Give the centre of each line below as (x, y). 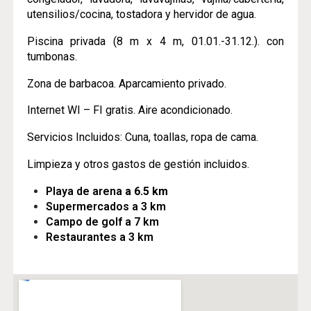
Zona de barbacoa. (73, 83)
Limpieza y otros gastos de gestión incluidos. (138, 164)
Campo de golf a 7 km (102, 221)
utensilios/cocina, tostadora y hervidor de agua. (143, 14)
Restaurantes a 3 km (99, 237)
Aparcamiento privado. (172, 83)
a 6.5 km (146, 191)
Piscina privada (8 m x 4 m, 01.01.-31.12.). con (155, 41)
